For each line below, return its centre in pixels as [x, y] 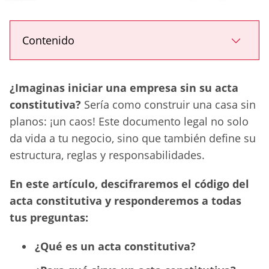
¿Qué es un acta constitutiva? [115, 246]
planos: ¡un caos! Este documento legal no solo [129, 122]
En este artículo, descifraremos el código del [129, 184]
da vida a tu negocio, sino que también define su [133, 138]
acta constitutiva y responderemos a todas [125, 201]
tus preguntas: [49, 218]
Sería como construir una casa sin [168, 105]
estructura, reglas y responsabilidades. [107, 155]
